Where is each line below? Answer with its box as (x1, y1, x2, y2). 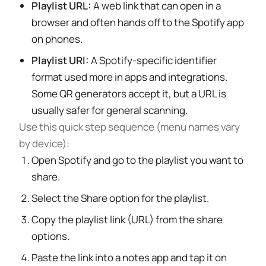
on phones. (31, 32, 83, 46)
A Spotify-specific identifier (89, 53, 217, 67)
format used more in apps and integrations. (31, 70, 228, 84)
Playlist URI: (31, 53, 90, 67)
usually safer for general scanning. (31, 103, 188, 117)
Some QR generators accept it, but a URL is (31, 87, 227, 100)
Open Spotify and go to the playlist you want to (31, 153, 244, 167)
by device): (19, 137, 69, 150)
